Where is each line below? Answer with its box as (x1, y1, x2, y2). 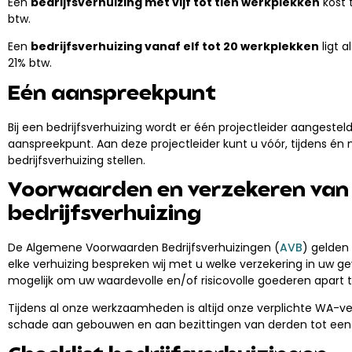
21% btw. (8, 55, 52, 71)
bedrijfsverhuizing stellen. (8, 152, 145, 168)
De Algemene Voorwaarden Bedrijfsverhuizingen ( (8, 239, 280, 255)
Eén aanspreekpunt (8, 84, 216, 104)
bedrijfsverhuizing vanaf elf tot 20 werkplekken (31, 38, 319, 55)
